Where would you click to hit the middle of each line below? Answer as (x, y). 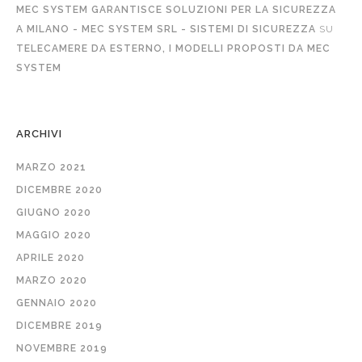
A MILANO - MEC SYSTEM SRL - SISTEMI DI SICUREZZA (166, 29)
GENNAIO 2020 (57, 303)
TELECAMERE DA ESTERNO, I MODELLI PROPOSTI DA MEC (173, 48)
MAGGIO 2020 (54, 235)
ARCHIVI (39, 133)
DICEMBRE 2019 (59, 325)
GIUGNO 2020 (54, 212)
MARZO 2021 (51, 167)
